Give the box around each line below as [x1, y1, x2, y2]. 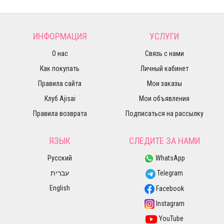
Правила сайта [38, 79, 81, 87]
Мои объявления [139, 94, 189, 102]
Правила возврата [32, 109, 87, 117]
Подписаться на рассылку [125, 109, 203, 117]
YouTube [157, 214, 183, 223]
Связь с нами [144, 49, 184, 57]
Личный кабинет [140, 64, 188, 72]
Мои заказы [146, 79, 182, 87]
